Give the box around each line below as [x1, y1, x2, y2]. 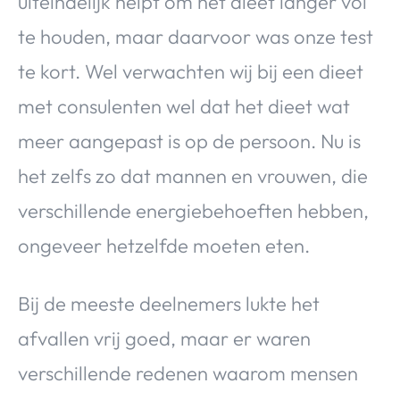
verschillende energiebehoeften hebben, [18, 197, 369, 223]
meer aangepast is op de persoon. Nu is [18, 128, 361, 154]
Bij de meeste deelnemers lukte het [18, 290, 320, 316]
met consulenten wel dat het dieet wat [18, 93, 350, 119]
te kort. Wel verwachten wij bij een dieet [18, 58, 363, 84]
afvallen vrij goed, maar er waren [18, 325, 311, 351]
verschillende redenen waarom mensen [18, 360, 358, 386]
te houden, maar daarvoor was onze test [18, 23, 373, 49]
